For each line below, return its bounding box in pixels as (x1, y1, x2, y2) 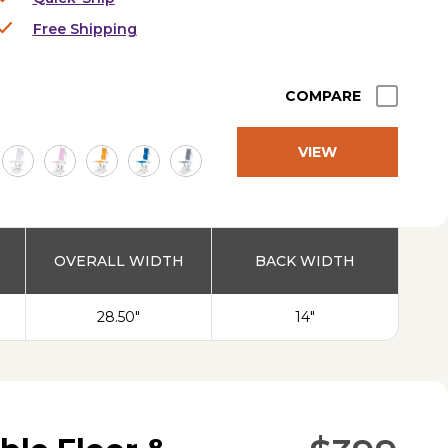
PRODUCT (278, 192, 357, 211)
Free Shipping (32, 19, 137, 38)
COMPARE (285, 86, 361, 105)
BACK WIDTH (255, 251, 356, 270)
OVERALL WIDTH (53, 251, 184, 270)
